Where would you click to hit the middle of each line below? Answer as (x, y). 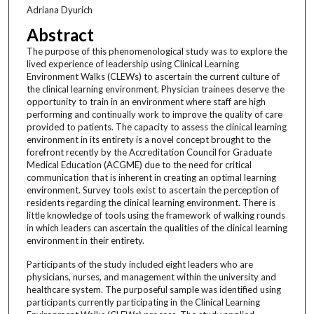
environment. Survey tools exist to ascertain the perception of (152, 190)
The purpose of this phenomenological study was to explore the (157, 51)
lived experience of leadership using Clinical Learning (132, 63)
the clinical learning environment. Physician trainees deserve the (155, 89)
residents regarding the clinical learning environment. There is (151, 202)
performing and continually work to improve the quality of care (154, 114)
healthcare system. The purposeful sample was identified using (153, 289)
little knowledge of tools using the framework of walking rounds (156, 215)
